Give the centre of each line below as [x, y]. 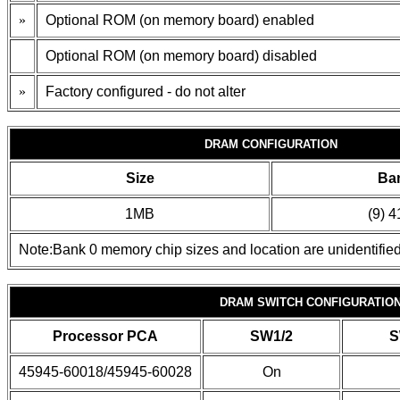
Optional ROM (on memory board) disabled [181, 56]
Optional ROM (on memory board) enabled [180, 20]
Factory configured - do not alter [146, 92]
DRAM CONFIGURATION [271, 144]
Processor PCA [105, 336]
